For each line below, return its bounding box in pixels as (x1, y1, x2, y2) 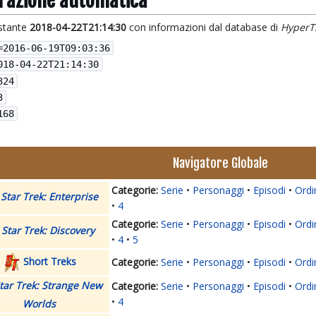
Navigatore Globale (173, 155, 268, 171)
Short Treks (23, 255, 76, 269)
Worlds (23, 297, 56, 311)
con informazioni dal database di (126, 20, 281, 34)
